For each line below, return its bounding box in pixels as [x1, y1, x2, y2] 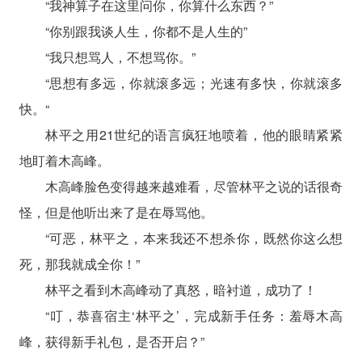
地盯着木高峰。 [19, 150, 110, 170]
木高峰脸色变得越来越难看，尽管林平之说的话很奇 [44, 176, 343, 196]
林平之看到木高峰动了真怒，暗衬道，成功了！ [44, 280, 317, 299]
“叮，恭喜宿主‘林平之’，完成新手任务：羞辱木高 [44, 305, 343, 325]
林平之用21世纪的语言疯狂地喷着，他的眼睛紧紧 [44, 124, 343, 144]
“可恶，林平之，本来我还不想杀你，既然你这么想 [44, 228, 343, 247]
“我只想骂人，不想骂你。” [44, 47, 196, 66]
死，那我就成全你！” [19, 254, 140, 273]
